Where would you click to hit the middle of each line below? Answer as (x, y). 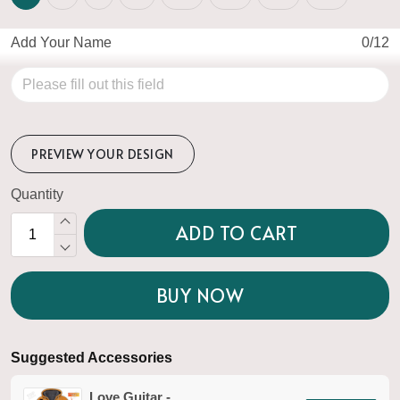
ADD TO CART (237, 233)
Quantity (37, 194)
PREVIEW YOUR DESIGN (103, 154)
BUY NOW (200, 295)
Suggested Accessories (92, 357)
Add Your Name (61, 42)
